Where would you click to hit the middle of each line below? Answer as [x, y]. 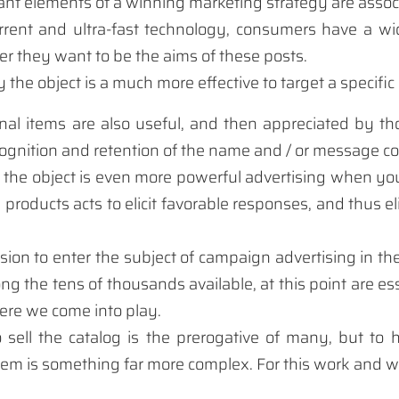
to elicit [132, 204]
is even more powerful [160, 178]
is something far [85, 365]
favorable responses [235, 204]
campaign [234, 258]
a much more [147, 83]
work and [348, 365]
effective [229, 83]
